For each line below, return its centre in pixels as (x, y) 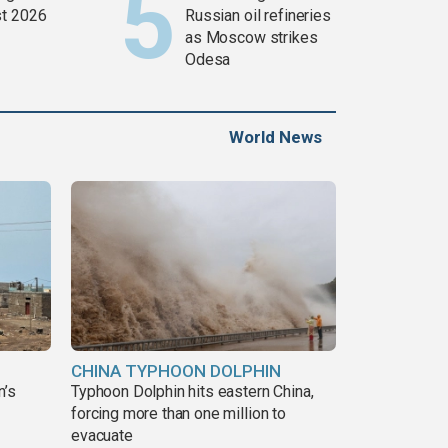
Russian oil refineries (258, 16)
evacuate (102, 435)
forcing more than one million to (178, 413)
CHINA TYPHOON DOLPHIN (176, 370)
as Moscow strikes (251, 38)
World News (275, 137)
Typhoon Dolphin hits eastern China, (192, 391)
